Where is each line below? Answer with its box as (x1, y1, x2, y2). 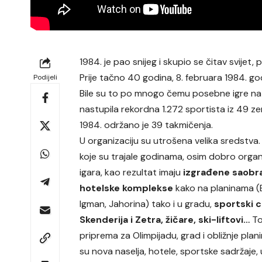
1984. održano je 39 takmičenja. (80, 119, 213, 132)
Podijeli (33, 73, 57, 82)
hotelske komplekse (80, 182, 176, 195)
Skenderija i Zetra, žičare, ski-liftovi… (80, 213, 250, 226)
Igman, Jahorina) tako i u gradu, (80, 198, 212, 211)
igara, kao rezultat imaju (80, 166, 181, 179)
